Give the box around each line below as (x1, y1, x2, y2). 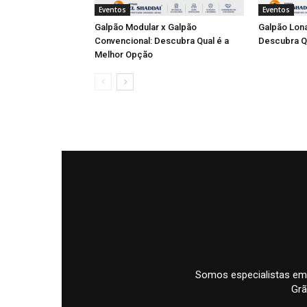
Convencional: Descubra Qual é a (95, 36, 229, 46)
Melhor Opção (95, 49, 153, 60)
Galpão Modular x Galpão (95, 22, 197, 32)
